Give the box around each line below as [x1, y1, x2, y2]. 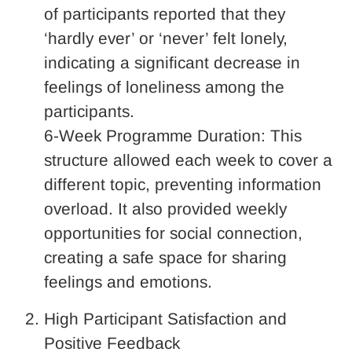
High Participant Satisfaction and [44, 309, 287, 328]
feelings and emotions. [44, 272, 212, 291]
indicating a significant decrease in [44, 53, 300, 71]
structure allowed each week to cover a [44, 150, 332, 169]
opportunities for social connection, [44, 223, 302, 242]
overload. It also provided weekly [44, 199, 287, 218]
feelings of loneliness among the [44, 77, 284, 96]
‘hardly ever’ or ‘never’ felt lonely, [44, 28, 288, 47]
